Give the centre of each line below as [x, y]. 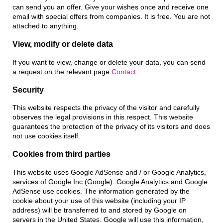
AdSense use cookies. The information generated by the [101, 191]
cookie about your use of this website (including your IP [99, 201]
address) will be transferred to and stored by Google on [100, 210]
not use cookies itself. [46, 136]
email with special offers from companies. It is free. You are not [111, 17]
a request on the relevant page [62, 72]
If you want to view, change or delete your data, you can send [109, 62]
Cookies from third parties [61, 154]
